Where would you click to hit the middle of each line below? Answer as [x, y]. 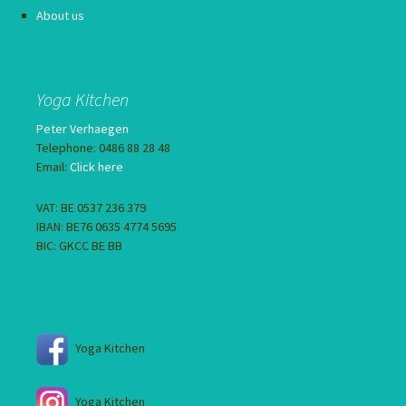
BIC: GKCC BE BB [79, 245]
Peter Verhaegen [82, 128]
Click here [97, 166]
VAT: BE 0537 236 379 [91, 207]
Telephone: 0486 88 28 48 [103, 147]
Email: [53, 166]
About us [60, 15]
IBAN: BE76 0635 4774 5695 [106, 226]
